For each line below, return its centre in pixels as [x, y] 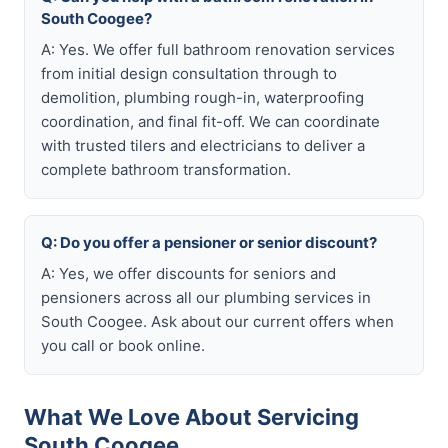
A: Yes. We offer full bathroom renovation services [218, 49]
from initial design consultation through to [189, 73]
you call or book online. [123, 345]
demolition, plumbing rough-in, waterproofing [202, 97]
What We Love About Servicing [191, 417]
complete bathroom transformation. [166, 169]
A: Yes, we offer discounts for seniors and [188, 273]
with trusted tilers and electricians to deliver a [203, 145]
